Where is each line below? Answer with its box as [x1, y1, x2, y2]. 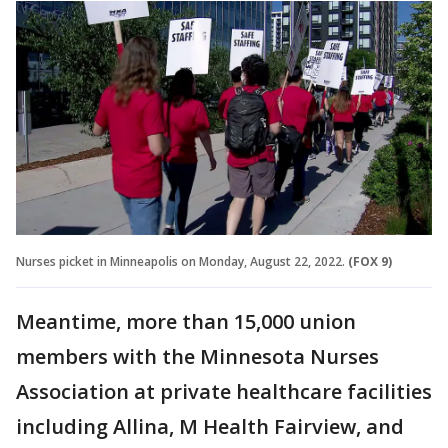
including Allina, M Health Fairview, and [16, 412, 404, 440]
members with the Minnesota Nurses [16, 342, 379, 370]
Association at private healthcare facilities [16, 377, 432, 405]
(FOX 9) [348, 252, 392, 270]
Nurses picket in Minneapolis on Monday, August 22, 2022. [16, 252, 345, 270]
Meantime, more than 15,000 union [16, 307, 356, 335]
